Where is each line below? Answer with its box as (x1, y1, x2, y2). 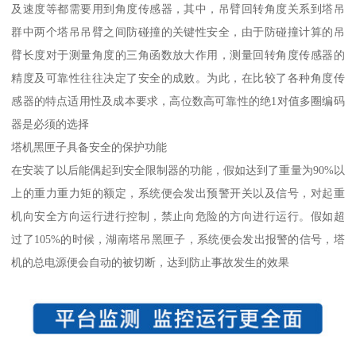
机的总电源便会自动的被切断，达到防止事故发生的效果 (11, 256, 290, 269)
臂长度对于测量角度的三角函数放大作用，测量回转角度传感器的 (11, 48, 345, 62)
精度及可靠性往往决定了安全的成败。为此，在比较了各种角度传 (11, 72, 345, 85)
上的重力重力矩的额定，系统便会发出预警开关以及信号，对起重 (11, 187, 345, 200)
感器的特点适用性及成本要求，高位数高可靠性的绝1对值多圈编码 (11, 95, 345, 108)
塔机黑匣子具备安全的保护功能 (11, 141, 168, 154)
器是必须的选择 (11, 118, 90, 131)
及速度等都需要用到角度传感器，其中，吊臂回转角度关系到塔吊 (11, 2, 345, 16)
